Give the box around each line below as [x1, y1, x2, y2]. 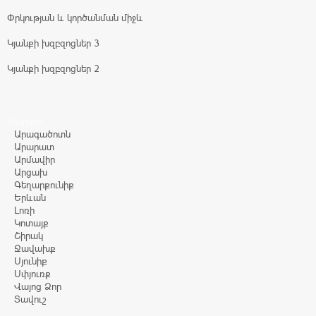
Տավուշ [14, 293, 47, 305]
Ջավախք [14, 243, 56, 255]
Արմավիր [14, 154, 55, 166]
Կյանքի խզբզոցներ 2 [7, 63, 99, 75]
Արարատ [14, 141, 54, 153]
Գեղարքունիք [14, 179, 74, 191]
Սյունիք [14, 255, 47, 267]
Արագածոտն [14, 128, 71, 140]
